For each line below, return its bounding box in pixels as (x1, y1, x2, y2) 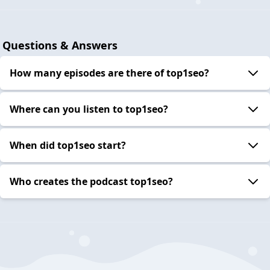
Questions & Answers (2, 37, 118, 52)
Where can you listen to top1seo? (10, 102, 168, 116)
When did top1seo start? (10, 138, 126, 152)
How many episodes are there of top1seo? (10, 66, 209, 80)
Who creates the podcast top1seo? (10, 174, 173, 188)
